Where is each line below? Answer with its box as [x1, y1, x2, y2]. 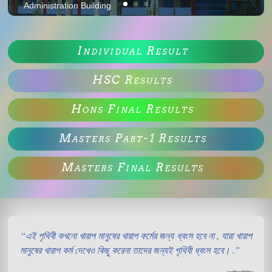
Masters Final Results [61, 161, 205, 174]
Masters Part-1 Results [58, 132, 207, 145]
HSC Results [92, 73, 174, 87]
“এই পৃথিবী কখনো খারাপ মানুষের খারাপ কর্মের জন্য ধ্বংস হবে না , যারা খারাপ [20, 229, 252, 242]
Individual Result [76, 44, 189, 58]
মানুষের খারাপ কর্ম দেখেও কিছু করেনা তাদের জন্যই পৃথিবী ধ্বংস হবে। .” [20, 243, 240, 257]
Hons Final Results [71, 103, 195, 116]
